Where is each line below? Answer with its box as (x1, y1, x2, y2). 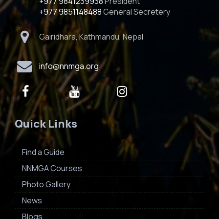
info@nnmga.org (39, 61, 99, 71)
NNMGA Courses (22, 163, 82, 174)
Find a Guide (22, 147, 65, 157)
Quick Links (15, 116, 77, 131)
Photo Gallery (22, 179, 70, 190)
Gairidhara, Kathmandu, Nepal (39, 31, 143, 42)
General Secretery (102, 6, 170, 17)
